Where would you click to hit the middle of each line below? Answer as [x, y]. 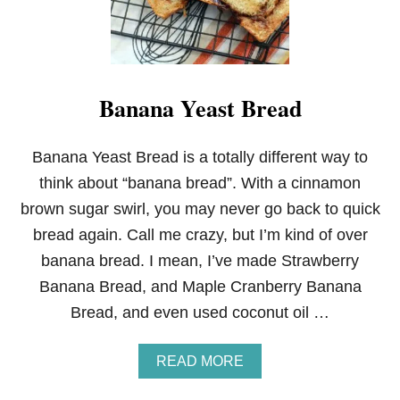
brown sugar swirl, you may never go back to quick [200, 209]
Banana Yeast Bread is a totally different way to [200, 157]
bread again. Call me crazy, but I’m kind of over [200, 235]
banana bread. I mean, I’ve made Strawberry [200, 261]
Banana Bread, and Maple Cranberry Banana [200, 287]
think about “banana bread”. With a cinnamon [200, 183]
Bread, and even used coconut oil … [200, 312]
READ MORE [200, 361]
